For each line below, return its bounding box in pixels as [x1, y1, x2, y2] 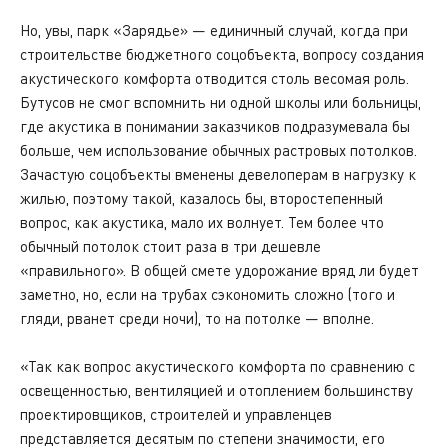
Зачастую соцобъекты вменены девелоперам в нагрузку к [20, 165, 416, 183]
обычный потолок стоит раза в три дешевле [20, 237, 321, 255]
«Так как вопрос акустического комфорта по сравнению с [20, 357, 415, 375]
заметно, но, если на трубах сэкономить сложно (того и [20, 285, 395, 303]
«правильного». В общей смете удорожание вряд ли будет [20, 261, 419, 279]
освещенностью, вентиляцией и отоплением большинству [20, 381, 413, 399]
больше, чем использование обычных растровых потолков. [20, 141, 417, 159]
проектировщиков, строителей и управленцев [20, 405, 332, 423]
